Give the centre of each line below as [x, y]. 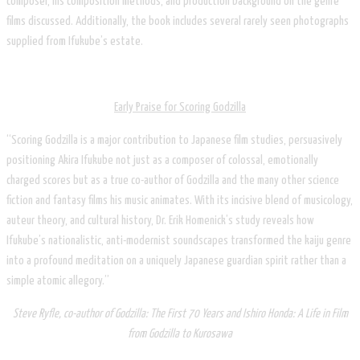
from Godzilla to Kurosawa [180, 333]
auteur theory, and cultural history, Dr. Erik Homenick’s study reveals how [160, 220]
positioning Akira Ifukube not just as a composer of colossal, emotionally [162, 160]
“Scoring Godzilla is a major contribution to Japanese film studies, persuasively [174, 140]
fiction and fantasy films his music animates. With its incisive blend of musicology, [180, 200]
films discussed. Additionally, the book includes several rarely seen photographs [178, 21]
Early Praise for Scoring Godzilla [180, 107]
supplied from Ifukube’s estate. [75, 41]
